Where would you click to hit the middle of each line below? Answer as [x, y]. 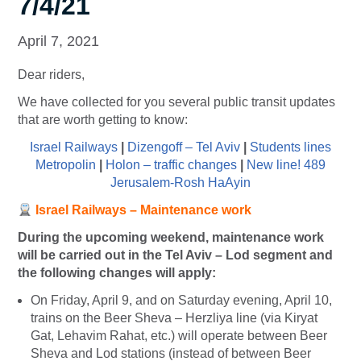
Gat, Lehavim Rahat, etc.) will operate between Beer [179, 336]
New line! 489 [286, 165]
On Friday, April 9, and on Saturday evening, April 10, [181, 301]
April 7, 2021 [58, 41]
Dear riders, [51, 75]
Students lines [290, 147]
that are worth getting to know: [103, 120]
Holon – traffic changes [171, 165]
